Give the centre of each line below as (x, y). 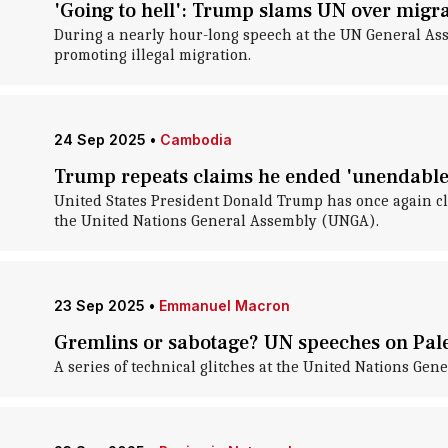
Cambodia (195, 139)
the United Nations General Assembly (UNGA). (216, 221)
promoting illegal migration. (152, 55)
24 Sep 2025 (99, 139)
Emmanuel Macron (224, 305)
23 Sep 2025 (99, 305)
